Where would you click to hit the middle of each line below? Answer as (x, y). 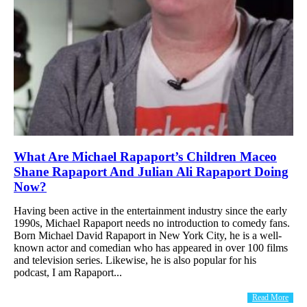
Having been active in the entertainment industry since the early (150, 210)
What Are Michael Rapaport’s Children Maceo (145, 156)
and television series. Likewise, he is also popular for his (135, 260)
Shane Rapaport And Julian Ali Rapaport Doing (151, 171)
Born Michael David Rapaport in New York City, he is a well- (148, 235)
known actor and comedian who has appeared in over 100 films (151, 247)
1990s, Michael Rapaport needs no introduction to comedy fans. (152, 223)
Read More (270, 297)
